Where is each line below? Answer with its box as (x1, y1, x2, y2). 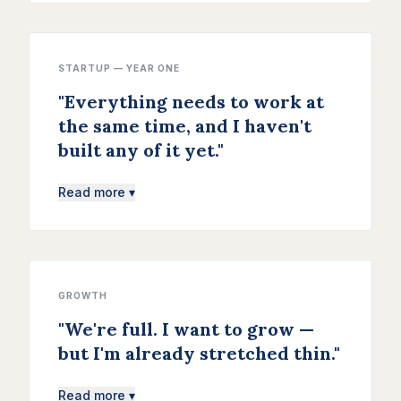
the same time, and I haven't (58, 115, 311, 138)
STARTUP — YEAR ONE (58, 63, 180, 74)
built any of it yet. (58, 139, 218, 162)
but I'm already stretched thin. (58, 342, 334, 365)
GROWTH (58, 290, 107, 302)
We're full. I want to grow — (64, 318, 314, 341)
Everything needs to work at (64, 90, 324, 114)
